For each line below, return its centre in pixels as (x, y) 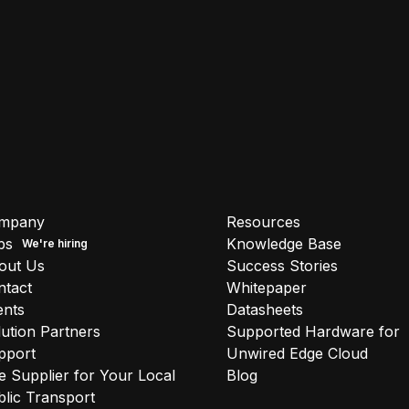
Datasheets (265, 310)
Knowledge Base (284, 244)
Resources (263, 222)
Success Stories (282, 266)
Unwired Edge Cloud (297, 354)
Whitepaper (267, 288)
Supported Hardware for (313, 332)
